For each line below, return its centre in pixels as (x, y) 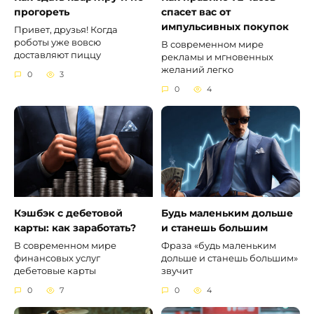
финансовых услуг (57, 259)
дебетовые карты (55, 271)
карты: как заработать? (75, 228)
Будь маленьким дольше (227, 213)
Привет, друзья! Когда (66, 30)
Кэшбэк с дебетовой (68, 213)
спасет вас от (196, 12)
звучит (177, 271)
